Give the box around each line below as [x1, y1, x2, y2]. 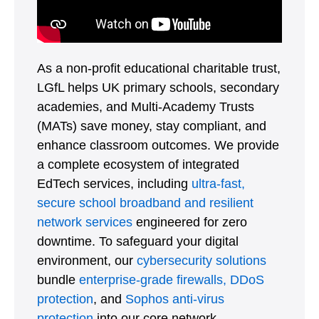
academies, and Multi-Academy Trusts [37, 100, 254, 115]
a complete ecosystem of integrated [37, 157, 239, 172]
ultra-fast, [192, 177, 245, 192]
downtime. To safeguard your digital [37, 234, 239, 249]
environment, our [37, 253, 137, 268]
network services [37, 215, 132, 230]
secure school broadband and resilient [37, 196, 253, 211]
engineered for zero [132, 215, 247, 230]
